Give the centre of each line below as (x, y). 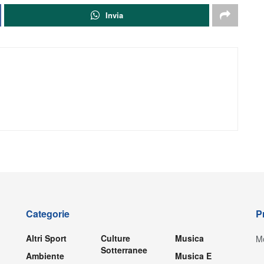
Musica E (194, 255)
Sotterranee (124, 250)
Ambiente (45, 255)
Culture (115, 238)
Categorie (48, 213)
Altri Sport (46, 238)
